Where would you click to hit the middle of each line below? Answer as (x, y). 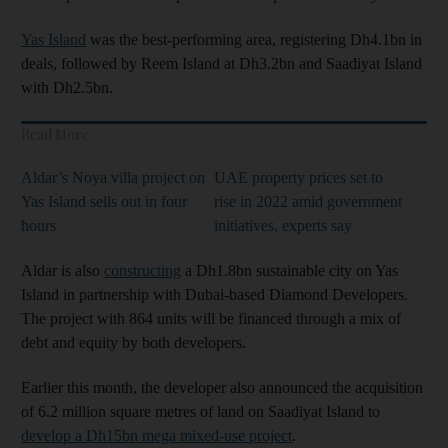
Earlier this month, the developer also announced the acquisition (222, 387)
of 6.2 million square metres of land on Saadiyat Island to (200, 411)
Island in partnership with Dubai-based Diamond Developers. (214, 294)
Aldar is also (62, 270)
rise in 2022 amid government (308, 201)
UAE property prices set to (298, 177)
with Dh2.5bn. (67, 87)
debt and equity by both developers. (133, 342)
